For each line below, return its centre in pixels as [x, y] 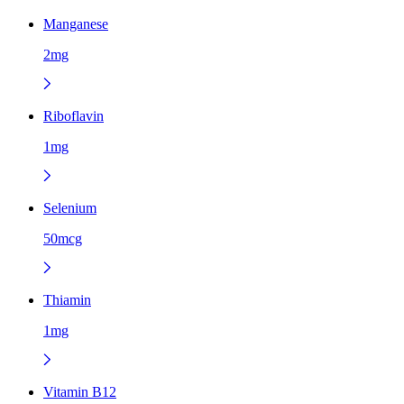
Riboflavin [73, 115]
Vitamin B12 [80, 391]
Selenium [70, 207]
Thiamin [67, 299]
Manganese [76, 23]
